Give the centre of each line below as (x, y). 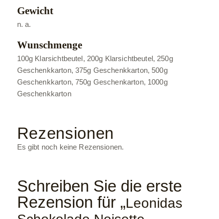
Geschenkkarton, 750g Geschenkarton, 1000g (92, 82)
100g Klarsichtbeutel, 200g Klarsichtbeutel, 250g (95, 58)
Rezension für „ (71, 202)
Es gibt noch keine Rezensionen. (70, 147)
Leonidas (154, 203)
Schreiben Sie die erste (99, 186)
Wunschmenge (49, 45)
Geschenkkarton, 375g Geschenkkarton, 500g (92, 70)
